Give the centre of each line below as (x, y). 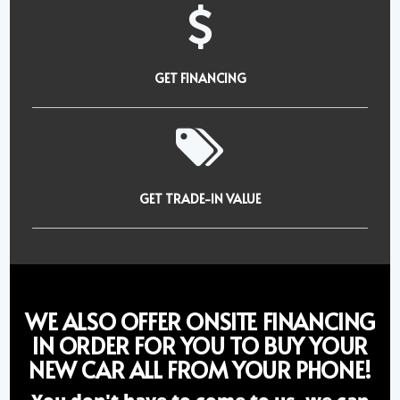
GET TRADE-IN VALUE (200, 198)
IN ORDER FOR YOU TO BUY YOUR (200, 345)
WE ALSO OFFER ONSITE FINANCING (200, 321)
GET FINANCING (200, 78)
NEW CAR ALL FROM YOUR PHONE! (200, 369)
